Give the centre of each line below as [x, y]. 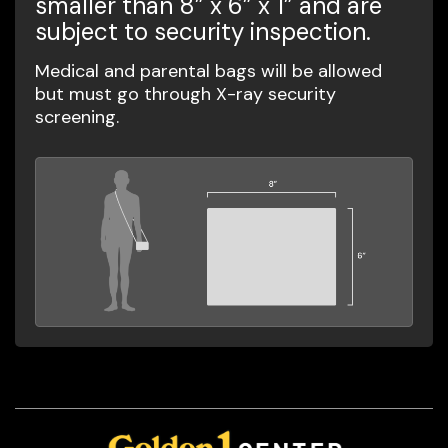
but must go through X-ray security [185, 93]
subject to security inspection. [203, 31]
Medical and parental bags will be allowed [208, 70]
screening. [77, 116]
